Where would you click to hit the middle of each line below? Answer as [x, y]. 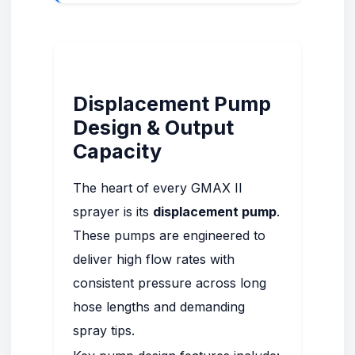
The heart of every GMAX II [158, 188]
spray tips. [104, 330]
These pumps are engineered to [169, 235]
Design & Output [153, 128]
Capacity [117, 151]
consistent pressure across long [170, 283]
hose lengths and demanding [159, 307]
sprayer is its [113, 212]
